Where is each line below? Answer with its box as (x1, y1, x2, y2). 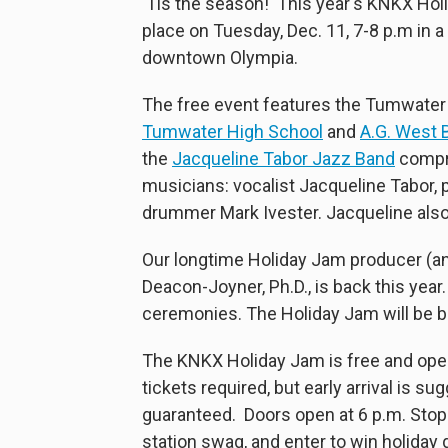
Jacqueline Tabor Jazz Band (172, 147, 395, 169)
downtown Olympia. (142, 46, 298, 68)
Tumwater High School (142, 120, 323, 142)
